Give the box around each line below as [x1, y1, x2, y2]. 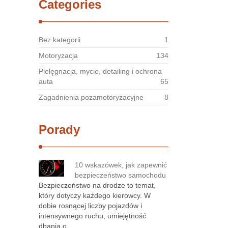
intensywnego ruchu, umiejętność [39, 212, 146, 220]
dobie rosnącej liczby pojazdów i [39, 202, 142, 210]
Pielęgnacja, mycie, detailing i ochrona [39, 67, 162, 75]
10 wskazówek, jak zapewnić [75, 161, 167, 169]
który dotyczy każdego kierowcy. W [39, 191, 151, 199]
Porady [39, 123, 80, 136]
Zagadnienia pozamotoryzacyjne [39, 93, 144, 101]
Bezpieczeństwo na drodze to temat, [39, 181, 156, 189]
